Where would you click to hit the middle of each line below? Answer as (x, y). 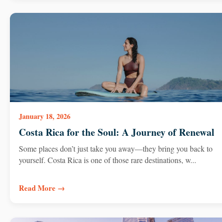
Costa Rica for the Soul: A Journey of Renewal (116, 132)
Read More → (42, 188)
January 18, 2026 (44, 116)
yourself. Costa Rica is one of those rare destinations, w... (107, 160)
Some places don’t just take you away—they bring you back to (115, 149)
